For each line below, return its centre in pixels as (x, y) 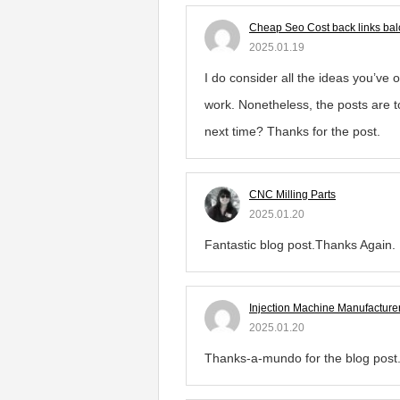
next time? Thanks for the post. (292, 131)
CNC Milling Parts (292, 194)
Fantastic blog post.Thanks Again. (300, 244)
